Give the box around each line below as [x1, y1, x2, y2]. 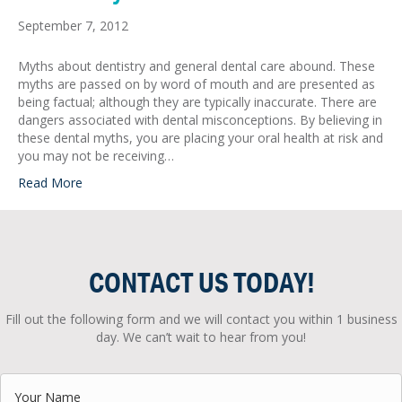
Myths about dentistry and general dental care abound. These [18, 57, 375, 74]
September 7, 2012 [18, 16, 128, 34]
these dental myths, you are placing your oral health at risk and [18, 128, 383, 146]
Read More [18, 173, 83, 191]
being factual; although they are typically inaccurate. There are [18, 92, 377, 110]
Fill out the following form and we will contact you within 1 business [4, 310, 398, 328]
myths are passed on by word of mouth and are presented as [18, 74, 375, 92]
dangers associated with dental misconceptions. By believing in [18, 110, 382, 128]
